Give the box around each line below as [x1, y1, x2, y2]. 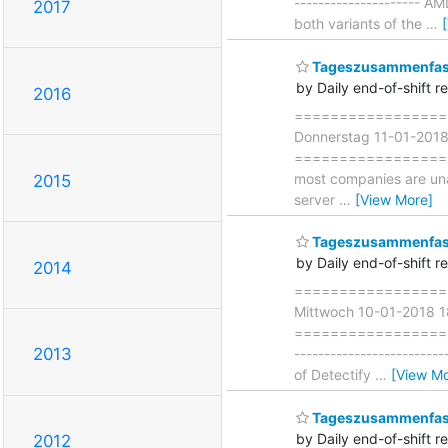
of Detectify [294, 366, 375, 384]
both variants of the [294, 15, 426, 33]
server [294, 190, 339, 208]
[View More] [355, 190, 433, 208]
